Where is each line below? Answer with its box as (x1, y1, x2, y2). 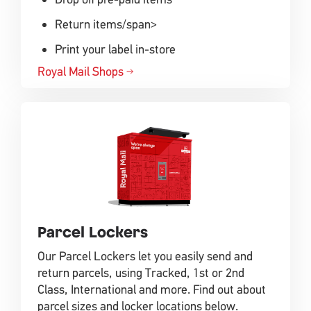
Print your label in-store (55, 41, 176, 57)
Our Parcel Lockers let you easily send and (37, 249, 253, 264)
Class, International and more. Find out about (37, 282, 266, 297)
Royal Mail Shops (37, 63, 124, 79)
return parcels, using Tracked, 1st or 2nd (37, 265, 244, 280)
